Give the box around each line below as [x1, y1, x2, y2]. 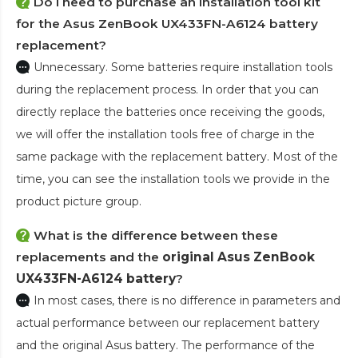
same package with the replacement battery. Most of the [16, 149, 338, 164]
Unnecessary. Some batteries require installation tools [34, 59, 332, 74]
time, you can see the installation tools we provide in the [16, 171, 330, 186]
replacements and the [16, 249, 162, 265]
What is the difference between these [34, 227, 278, 243]
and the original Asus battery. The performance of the [16, 337, 315, 352]
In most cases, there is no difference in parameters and [34, 292, 340, 308]
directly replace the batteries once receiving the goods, [16, 104, 324, 119]
